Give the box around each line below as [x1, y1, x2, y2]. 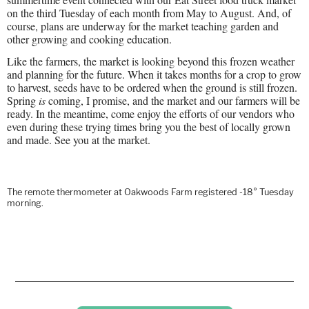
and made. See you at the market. [7, 132, 150, 147]
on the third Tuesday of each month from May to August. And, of [7, 6, 291, 21]
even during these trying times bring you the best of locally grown [7, 119, 290, 134]
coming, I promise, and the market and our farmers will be [46, 92, 300, 108]
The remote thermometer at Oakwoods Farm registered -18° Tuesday [7, 186, 294, 197]
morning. [7, 197, 43, 208]
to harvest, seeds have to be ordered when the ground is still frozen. [7, 79, 297, 94]
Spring [7, 92, 39, 108]
